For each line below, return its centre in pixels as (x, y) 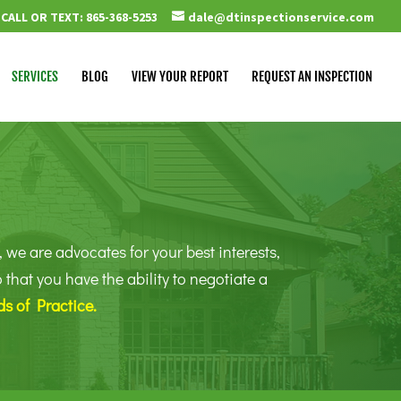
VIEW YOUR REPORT (180, 77)
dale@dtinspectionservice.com (281, 17)
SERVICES (35, 77)
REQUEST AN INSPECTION (312, 77)
